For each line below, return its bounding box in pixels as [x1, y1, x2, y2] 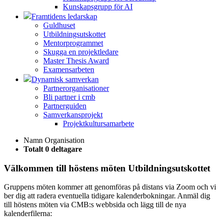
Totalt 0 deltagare [24, 145, 82, 153]
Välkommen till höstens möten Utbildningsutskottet [4, 163, 210, 173]
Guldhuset [43, 21, 75, 29]
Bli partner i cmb [43, 93, 95, 101]
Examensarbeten [43, 65, 94, 74]
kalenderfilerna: [4, 209, 52, 218]
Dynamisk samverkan [31, 75, 99, 83]
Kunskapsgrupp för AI [63, 2, 133, 11]
